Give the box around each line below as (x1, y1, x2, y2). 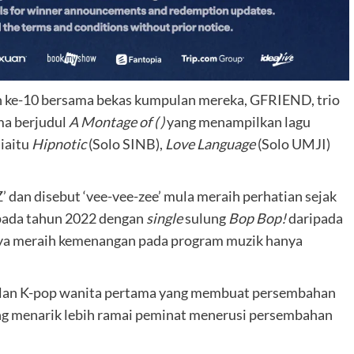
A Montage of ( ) (69, 112, 164, 130)
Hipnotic (32, 134, 88, 153)
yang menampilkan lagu (164, 112, 311, 130)
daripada (286, 209, 343, 227)
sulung (185, 209, 228, 227)
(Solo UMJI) (255, 134, 330, 153)
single (146, 209, 185, 227)
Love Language (165, 134, 255, 153)
